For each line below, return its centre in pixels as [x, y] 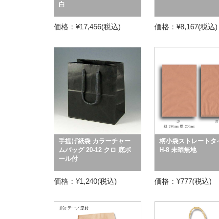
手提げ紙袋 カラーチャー [94, 141]
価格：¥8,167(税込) [186, 27]
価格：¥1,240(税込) [85, 181]
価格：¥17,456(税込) [87, 27]
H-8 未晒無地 [178, 150]
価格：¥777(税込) [183, 181]
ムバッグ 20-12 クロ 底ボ [95, 150]
